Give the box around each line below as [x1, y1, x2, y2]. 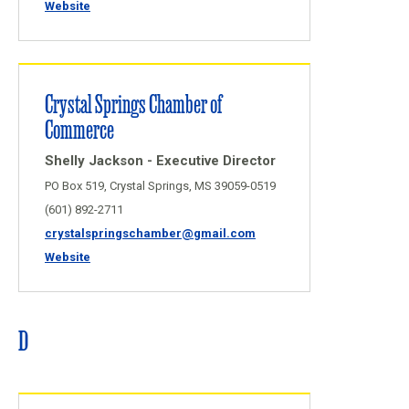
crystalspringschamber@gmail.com [45, 226, 256, 240]
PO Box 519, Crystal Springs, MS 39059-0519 [45, 179, 276, 193]
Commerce [45, 112, 114, 144]
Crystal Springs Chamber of [45, 87, 222, 119]
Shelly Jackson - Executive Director [45, 152, 276, 169]
